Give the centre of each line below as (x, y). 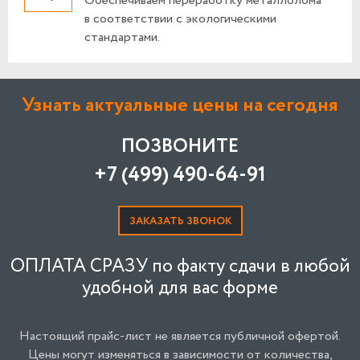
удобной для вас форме (180, 288)
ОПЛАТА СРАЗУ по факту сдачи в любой (180, 266)
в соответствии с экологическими (180, 18)
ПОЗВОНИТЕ (180, 146)
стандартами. (122, 37)
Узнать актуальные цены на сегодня (180, 105)
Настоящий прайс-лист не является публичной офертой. (180, 336)
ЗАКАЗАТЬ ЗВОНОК (180, 221)
